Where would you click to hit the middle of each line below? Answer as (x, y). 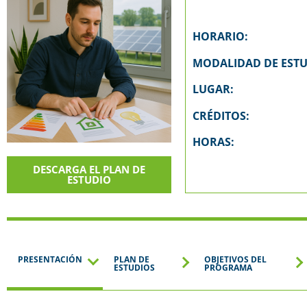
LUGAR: (213, 89)
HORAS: (214, 142)
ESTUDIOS (134, 268)
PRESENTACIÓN (50, 260)
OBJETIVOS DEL (235, 260)
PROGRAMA (228, 268)
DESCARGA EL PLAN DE (89, 170)
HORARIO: (221, 37)
